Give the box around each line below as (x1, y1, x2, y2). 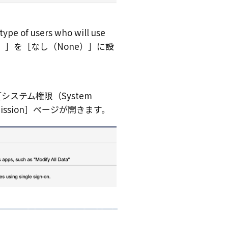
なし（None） (31, 40, 88, 53)
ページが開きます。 (33, 103, 110, 116)
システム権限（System (1, 89, 92, 102)
